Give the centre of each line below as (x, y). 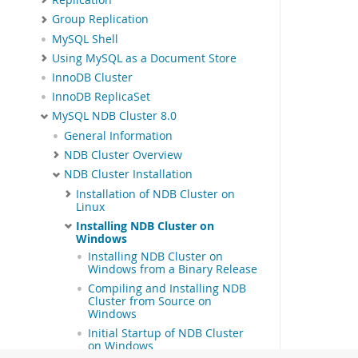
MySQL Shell (85, 39)
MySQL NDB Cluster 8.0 (114, 116)
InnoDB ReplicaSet (101, 97)
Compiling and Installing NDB (167, 288)
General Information (118, 135)
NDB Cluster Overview (123, 155)
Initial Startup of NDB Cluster (166, 333)
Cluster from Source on (150, 301)
